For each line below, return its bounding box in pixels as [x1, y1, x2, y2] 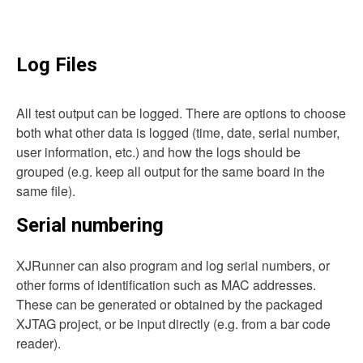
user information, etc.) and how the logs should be [16, 143, 301, 162]
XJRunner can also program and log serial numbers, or [16, 256, 330, 275]
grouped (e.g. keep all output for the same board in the [16, 162, 325, 181]
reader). [16, 334, 61, 353]
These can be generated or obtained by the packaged [16, 295, 322, 314]
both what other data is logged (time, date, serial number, [16, 123, 340, 143]
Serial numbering [16, 214, 164, 237]
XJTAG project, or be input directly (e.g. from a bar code [16, 314, 331, 334]
